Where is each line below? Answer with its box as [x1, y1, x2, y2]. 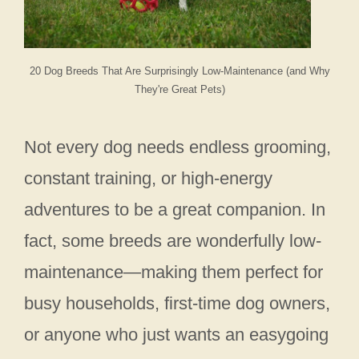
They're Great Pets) [134, 83, 225, 95]
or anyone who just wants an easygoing [24, 325, 329, 345]
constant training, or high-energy [24, 168, 272, 189]
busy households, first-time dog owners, [24, 293, 330, 314]
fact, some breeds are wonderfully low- [24, 231, 321, 252]
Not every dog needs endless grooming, [24, 137, 331, 158]
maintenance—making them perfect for [24, 262, 323, 283]
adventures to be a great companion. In [24, 200, 325, 220]
